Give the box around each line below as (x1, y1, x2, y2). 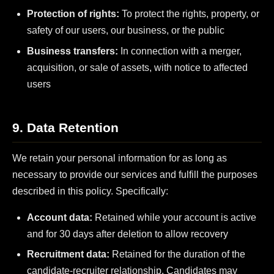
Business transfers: (27, 45, 118, 56)
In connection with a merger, (118, 45, 242, 56)
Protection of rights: (27, 9, 119, 20)
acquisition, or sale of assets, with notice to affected (27, 62, 248, 73)
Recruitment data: (27, 249, 109, 260)
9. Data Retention (12, 120, 119, 135)
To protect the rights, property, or (119, 9, 259, 20)
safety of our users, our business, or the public (27, 25, 224, 36)
